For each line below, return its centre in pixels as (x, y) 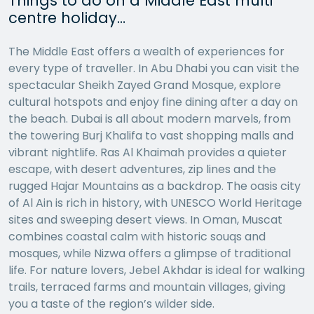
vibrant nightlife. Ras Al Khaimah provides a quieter (148, 153)
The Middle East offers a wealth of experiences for (146, 52)
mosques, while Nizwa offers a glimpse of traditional (150, 254)
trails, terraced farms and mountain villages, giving (147, 287)
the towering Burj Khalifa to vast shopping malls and (151, 136)
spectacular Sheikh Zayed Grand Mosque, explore (145, 86)
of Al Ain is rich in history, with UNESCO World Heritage (155, 203)
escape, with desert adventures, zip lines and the (142, 170)
